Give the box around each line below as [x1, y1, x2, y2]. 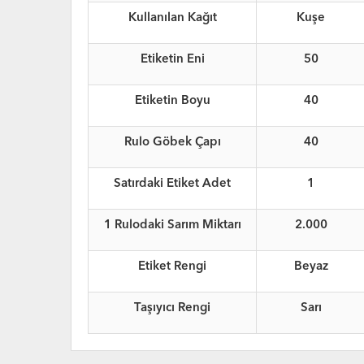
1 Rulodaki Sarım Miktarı [103, 219, 241, 232]
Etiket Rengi [138, 261, 206, 274]
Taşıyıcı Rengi [134, 302, 210, 315]
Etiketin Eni [140, 54, 205, 67]
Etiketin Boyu [134, 95, 210, 108]
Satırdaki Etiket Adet [114, 178, 231, 191]
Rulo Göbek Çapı [123, 136, 221, 149]
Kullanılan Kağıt [128, 12, 217, 25]
